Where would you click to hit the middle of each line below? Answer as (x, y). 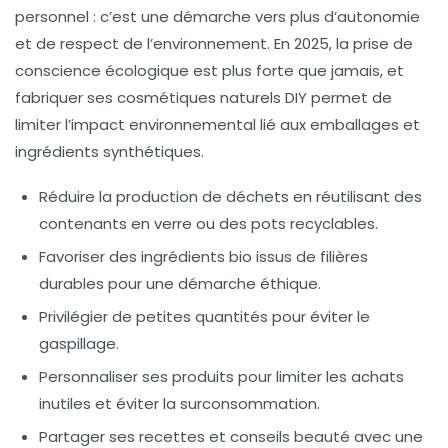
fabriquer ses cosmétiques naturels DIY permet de (203, 98)
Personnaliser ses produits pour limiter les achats (221, 377)
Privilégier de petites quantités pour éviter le (204, 317)
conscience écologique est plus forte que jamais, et (209, 71)
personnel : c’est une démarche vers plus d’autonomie (217, 17)
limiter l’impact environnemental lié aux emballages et (217, 125)
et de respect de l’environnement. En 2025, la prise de (214, 44)
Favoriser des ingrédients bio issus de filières (203, 257)
